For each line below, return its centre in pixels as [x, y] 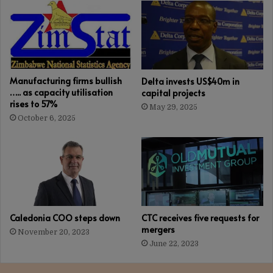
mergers [158, 230]
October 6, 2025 [47, 119]
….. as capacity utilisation [61, 93]
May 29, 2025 [173, 108]
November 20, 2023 [54, 232]
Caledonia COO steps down [65, 218]
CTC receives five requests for [200, 218]
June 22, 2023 [174, 244]
